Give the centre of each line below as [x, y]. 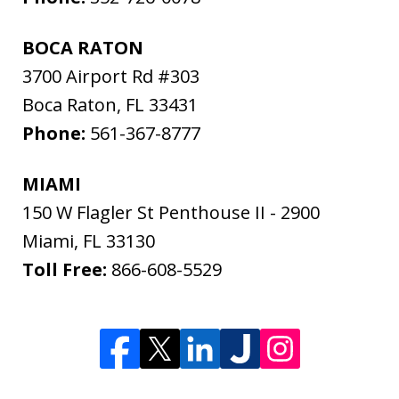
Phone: [56, 134]
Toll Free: [67, 270]
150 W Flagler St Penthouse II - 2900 [171, 213]
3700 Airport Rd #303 [111, 77]
